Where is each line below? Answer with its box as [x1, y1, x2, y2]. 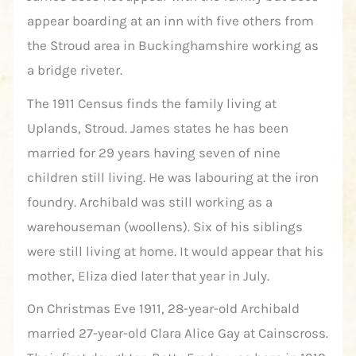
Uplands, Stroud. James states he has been [27, 119, 289, 136]
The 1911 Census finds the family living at [27, 95, 277, 111]
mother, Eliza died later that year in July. [27, 267, 270, 284]
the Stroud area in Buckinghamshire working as [27, 37, 319, 54]
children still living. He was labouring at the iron [27, 168, 319, 185]
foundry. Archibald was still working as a [27, 193, 273, 210]
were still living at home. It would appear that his [27, 242, 324, 259]
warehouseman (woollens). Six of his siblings [27, 218, 304, 234]
